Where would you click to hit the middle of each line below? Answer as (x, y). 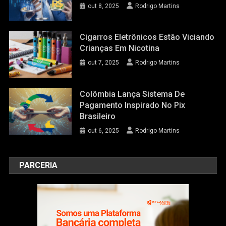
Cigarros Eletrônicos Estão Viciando (147, 37)
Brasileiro (98, 117)
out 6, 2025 (104, 131)
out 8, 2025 (104, 6)
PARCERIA (39, 165)
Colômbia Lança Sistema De (132, 94)
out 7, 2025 (104, 63)
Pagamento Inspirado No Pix (133, 105)
